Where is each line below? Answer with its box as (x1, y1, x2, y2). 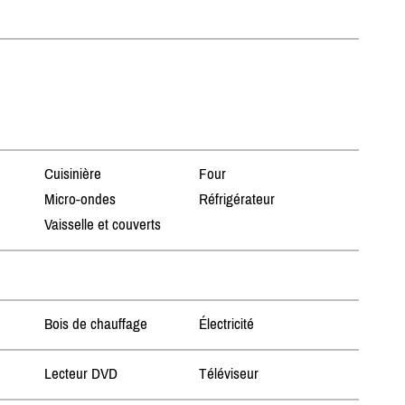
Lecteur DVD (43, 364, 118, 383)
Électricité (199, 315, 255, 334)
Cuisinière (43, 165, 101, 184)
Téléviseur (199, 364, 259, 383)
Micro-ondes (43, 190, 116, 209)
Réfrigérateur (199, 190, 276, 209)
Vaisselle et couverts (43, 215, 161, 234)
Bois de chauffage (43, 315, 147, 334)
